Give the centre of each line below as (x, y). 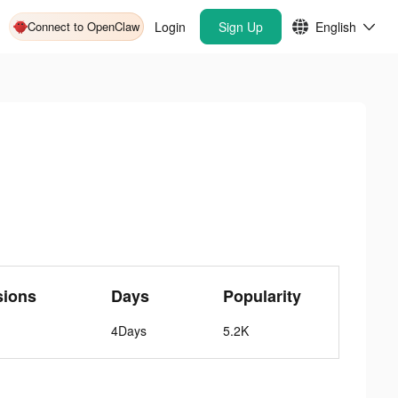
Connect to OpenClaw (84, 26)
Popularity (263, 296)
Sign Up (241, 27)
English (336, 27)
